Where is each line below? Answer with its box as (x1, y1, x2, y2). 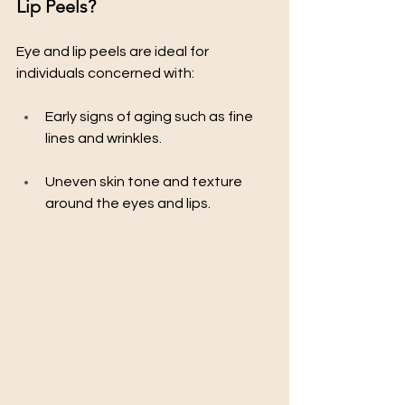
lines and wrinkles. (45, 130, 162, 146)
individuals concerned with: (16, 65, 194, 80)
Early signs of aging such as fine (45, 108, 256, 124)
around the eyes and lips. (45, 195, 211, 211)
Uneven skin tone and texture (45, 174, 245, 189)
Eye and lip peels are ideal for (16, 43, 212, 59)
